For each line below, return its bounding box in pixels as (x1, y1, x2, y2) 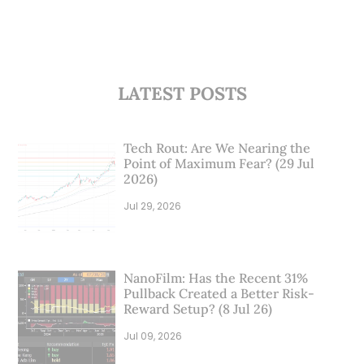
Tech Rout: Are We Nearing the (123, 140, 311, 156)
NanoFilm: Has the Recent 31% (123, 270, 309, 286)
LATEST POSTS (117, 82, 247, 105)
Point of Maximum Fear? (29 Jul (123, 155, 315, 171)
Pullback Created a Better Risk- (123, 285, 315, 301)
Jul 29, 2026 (123, 199, 184, 213)
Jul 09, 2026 (123, 329, 185, 343)
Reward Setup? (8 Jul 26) (123, 301, 273, 317)
